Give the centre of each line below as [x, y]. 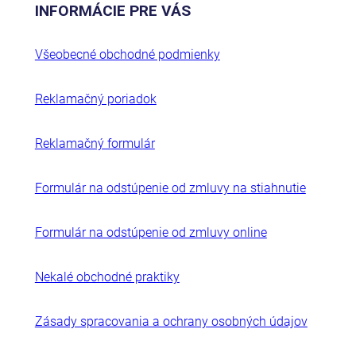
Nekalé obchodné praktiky [107, 277]
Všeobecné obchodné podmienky [127, 54]
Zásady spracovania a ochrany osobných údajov [171, 321]
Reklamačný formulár [95, 143]
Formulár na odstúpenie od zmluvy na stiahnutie [170, 188]
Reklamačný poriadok [95, 99]
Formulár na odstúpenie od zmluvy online [151, 232]
